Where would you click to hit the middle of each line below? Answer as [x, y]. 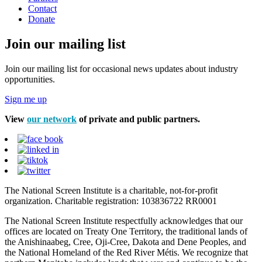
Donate [42, 19]
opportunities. [30, 79]
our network [52, 119]
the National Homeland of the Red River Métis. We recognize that [126, 252]
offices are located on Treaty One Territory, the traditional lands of [126, 231]
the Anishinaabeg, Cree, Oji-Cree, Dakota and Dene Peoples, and [125, 242]
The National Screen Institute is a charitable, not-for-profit [111, 190]
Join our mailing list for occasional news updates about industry [121, 68]
